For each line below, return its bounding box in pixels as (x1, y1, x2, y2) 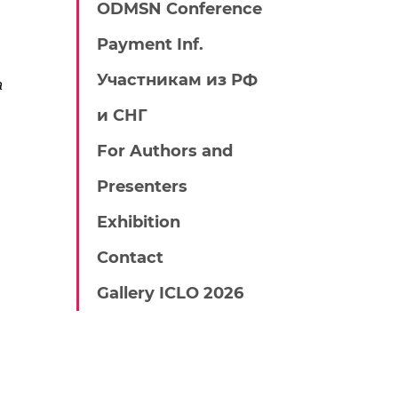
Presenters (97, 177, 187, 196)
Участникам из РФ (97, 70, 258, 90)
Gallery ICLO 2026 (97, 283, 243, 303)
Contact (97, 248, 163, 267)
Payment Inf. (97, 35, 203, 54)
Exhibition (97, 212, 180, 232)
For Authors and (97, 141, 233, 161)
